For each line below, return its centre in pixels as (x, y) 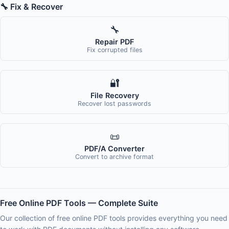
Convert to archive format (114, 156)
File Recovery (114, 95)
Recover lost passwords (114, 103)
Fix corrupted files (114, 50)
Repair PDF (114, 42)
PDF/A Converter (114, 148)
